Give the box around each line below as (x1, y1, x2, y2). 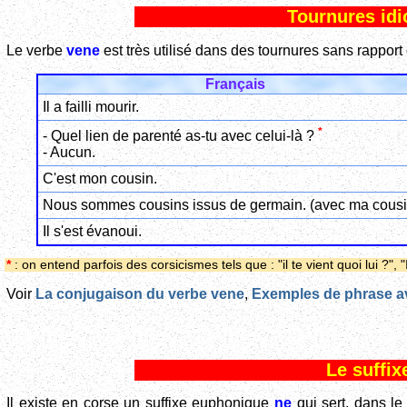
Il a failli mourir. (42, 98, 139, 114)
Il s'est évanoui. (42, 223, 142, 239)
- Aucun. (42, 144, 95, 160)
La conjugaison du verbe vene (35, 286, 244, 303)
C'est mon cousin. (42, 170, 157, 186)
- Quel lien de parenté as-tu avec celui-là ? (42, 127, 318, 144)
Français (204, 75, 265, 92)
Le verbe (6, 42, 66, 58)
